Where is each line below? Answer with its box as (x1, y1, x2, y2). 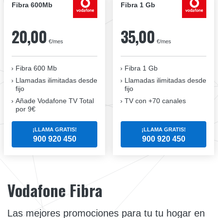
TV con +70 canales (125, 96, 186, 105)
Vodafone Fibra (7, 178, 102, 201)
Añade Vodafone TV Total (16, 96, 94, 105)
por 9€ (16, 105, 36, 113)
